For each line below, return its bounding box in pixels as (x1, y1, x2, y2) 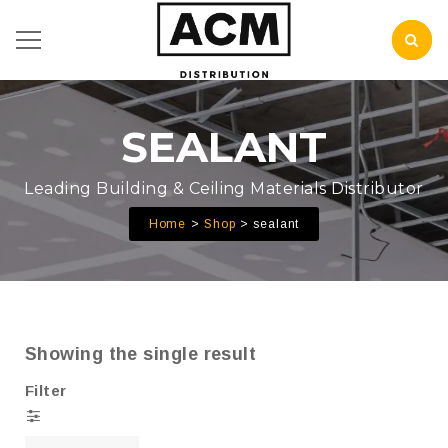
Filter (25, 382, 67, 399)
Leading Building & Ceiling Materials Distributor (24, 179, 424, 198)
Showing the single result (25, 344, 257, 364)
